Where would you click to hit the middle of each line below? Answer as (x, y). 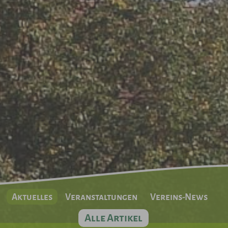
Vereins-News (179, 197)
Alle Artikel (113, 218)
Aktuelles (32, 197)
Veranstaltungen (102, 197)
